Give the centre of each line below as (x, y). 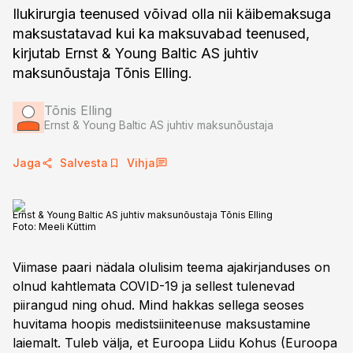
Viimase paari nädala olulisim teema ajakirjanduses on (171, 267)
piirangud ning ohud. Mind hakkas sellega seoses (158, 305)
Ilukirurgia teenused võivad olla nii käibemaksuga (172, 14)
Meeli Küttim (67, 227)
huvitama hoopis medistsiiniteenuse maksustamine (162, 324)
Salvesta (84, 163)
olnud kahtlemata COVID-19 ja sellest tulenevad (154, 286)
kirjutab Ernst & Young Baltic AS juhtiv (136, 53)
